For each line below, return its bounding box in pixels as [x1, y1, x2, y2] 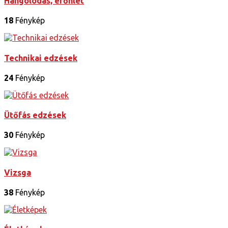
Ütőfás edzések [4, 110, 66, 120]
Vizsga [4, 167, 31, 177]
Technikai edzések [4, 53, 77, 63]
